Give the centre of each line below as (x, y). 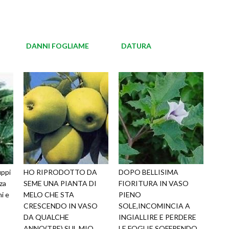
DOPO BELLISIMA (148, 172)
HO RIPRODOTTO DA (60, 172)
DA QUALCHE (46, 217)
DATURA (136, 46)
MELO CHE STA (49, 195)
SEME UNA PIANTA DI (60, 184)
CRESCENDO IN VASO (61, 206)
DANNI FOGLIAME (58, 46)
